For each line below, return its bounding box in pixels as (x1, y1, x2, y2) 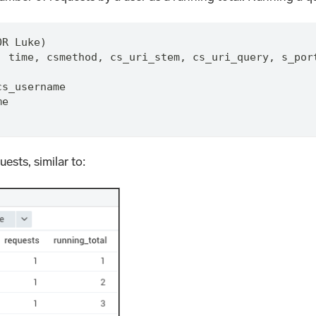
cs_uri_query (186, 50, 269, 63)
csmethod (39, 50, 97, 63)
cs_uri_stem (103, 50, 180, 63)
